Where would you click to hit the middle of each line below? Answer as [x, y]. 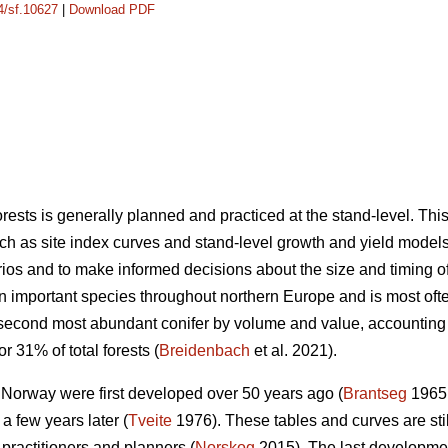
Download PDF [112, 9]
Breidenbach [204, 351]
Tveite [150, 421]
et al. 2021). [293, 351]
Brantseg [375, 394]
